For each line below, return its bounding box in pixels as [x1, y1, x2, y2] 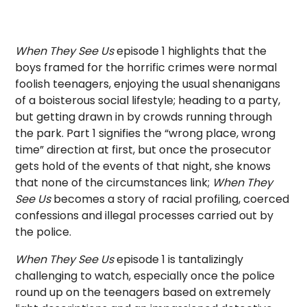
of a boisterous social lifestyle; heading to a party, [15, 93, 281, 108]
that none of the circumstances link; [15, 175, 213, 191]
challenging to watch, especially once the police [15, 268, 275, 284]
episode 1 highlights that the [116, 43, 267, 59]
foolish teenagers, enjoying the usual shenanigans [15, 76, 281, 92]
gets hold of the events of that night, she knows [15, 158, 271, 174]
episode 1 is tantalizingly [116, 251, 244, 267]
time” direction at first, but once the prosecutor [15, 142, 272, 158]
